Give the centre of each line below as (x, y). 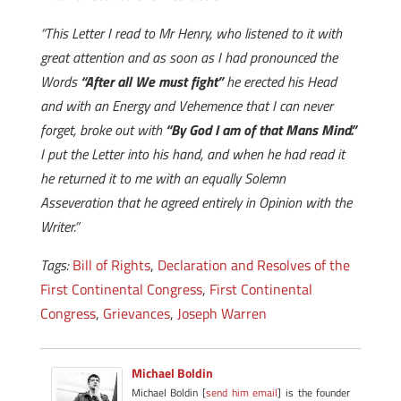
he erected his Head (279, 81)
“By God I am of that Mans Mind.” (260, 130)
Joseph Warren (222, 313)
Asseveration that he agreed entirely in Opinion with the (196, 202)
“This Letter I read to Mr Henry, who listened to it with (191, 33)
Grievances (136, 313)
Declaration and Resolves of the (253, 265)
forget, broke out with (102, 130)
